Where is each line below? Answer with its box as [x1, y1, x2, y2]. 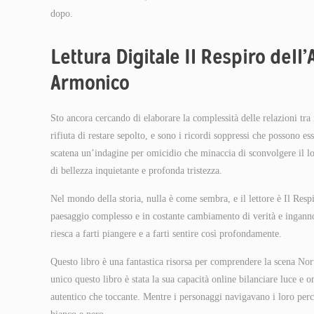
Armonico [50, 69, 130, 95]
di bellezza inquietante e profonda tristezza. [50, 165, 222, 176]
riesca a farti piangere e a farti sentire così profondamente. [50, 228, 282, 239]
